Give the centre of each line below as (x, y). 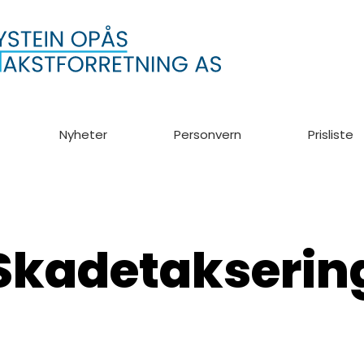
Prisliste (331, 134)
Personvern (208, 134)
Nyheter (83, 134)
